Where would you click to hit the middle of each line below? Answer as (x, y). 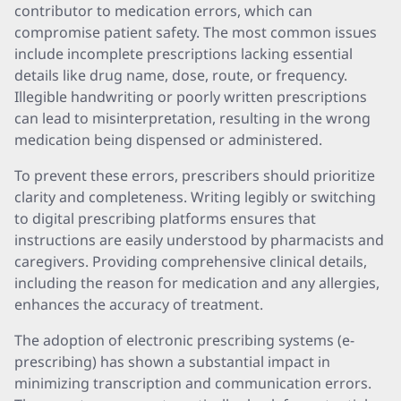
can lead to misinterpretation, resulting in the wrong (192, 118)
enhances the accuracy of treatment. (139, 304)
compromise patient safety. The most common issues (196, 32)
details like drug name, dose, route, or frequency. (181, 75)
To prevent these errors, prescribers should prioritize (195, 175)
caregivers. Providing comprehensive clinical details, (191, 261)
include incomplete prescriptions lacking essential (183, 54)
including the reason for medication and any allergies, (197, 283)
